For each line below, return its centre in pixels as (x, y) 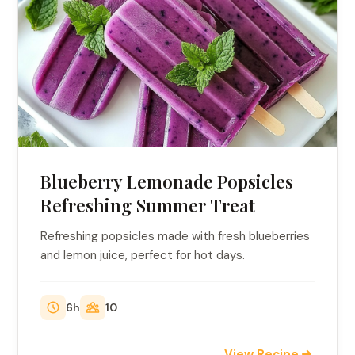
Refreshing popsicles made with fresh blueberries (176, 236)
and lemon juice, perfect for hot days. (143, 255)
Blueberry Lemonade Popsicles (167, 181)
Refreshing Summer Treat (148, 205)
